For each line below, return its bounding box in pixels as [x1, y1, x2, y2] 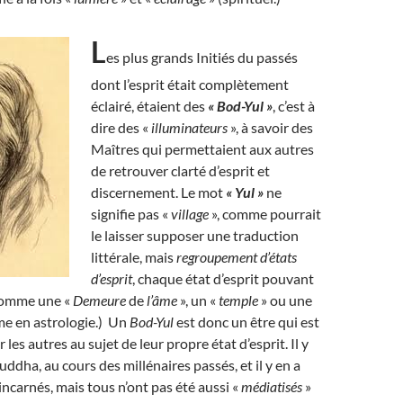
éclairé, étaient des [91, 97, 208, 114]
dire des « [91, 119, 151, 136]
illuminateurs [151, 119, 228, 136]
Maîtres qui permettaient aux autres [91, 140, 314, 157]
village [171, 205, 209, 222]
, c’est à [273, 97, 315, 114]
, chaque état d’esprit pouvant [132, 270, 314, 287]
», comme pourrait [209, 205, 321, 222]
